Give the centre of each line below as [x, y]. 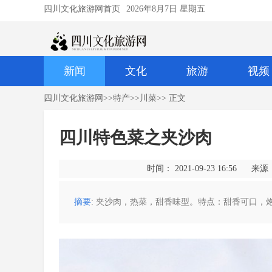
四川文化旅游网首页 [82, 9]
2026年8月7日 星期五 [166, 9]
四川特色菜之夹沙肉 [135, 138]
